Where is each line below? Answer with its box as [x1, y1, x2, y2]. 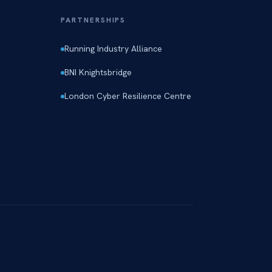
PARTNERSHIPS [61, 15, 126, 25]
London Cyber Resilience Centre [64, 90, 192, 101]
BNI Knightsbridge [64, 67, 132, 78]
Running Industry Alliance [64, 43, 163, 54]
